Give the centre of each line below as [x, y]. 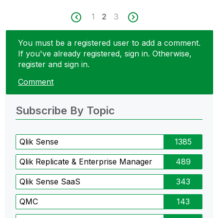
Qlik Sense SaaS [50, 181]
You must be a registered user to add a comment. [109, 43]
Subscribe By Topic [65, 110]
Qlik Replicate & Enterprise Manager [86, 161]
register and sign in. [54, 64]
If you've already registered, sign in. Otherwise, [105, 54]
